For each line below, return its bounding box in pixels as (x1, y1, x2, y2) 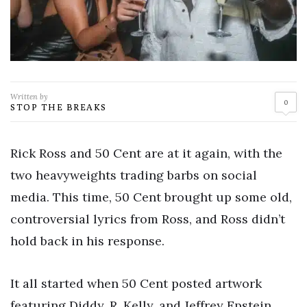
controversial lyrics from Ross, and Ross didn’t (10, 211, 285, 228)
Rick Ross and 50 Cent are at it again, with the (10, 145, 282, 162)
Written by (10, 92, 48, 102)
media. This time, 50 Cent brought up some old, (10, 189, 292, 206)
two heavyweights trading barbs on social (10, 167, 257, 184)
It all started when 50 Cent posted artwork (10, 275, 262, 291)
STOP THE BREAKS (10, 101, 107, 113)
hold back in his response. (10, 233, 164, 249)
